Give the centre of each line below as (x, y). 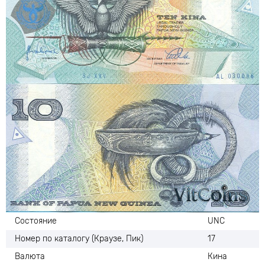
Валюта (30, 256)
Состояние (36, 221)
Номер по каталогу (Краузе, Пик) (79, 239)
